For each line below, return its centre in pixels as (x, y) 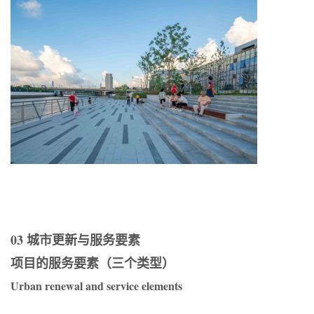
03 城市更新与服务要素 (75, 240)
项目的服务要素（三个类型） (93, 263)
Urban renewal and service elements (96, 286)
